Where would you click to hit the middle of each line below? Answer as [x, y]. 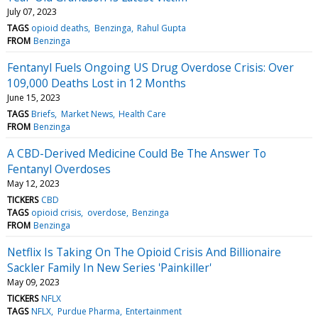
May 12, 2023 [33, 183]
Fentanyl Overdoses [59, 169]
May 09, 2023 [33, 282]
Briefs [43, 114]
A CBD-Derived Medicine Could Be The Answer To [137, 153]
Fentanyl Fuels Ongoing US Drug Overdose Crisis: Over [150, 67]
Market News [87, 114]
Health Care [142, 114]
